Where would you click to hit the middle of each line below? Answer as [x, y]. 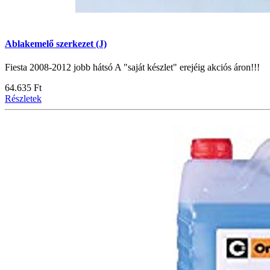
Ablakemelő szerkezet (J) [56, 44]
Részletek [23, 99]
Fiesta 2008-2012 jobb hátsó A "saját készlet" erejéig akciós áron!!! [132, 67]
